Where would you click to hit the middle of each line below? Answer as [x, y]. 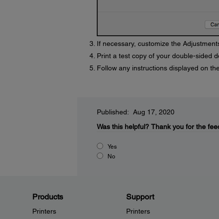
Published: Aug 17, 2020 [135, 112]
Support [140, 197]
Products [48, 197]
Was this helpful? [123, 127]
